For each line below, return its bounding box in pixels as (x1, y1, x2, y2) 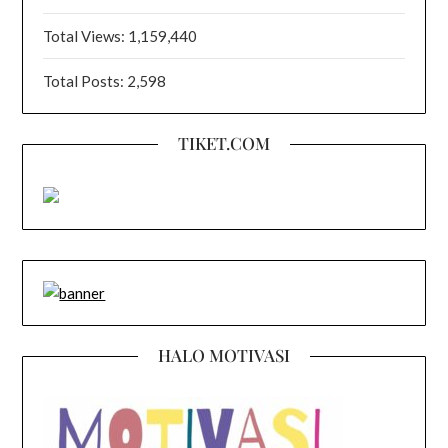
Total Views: (43, 26, 129, 45)
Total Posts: (43, 71, 128, 90)
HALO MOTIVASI (158, 343, 290, 366)
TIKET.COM (178, 131, 270, 154)
